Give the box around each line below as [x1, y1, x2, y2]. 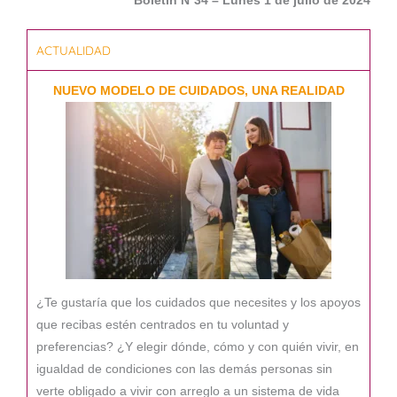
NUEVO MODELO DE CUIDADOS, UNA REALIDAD [52, 84, 345, 98]
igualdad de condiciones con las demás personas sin [36, 362, 332, 376]
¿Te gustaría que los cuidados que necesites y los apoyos [36, 295, 361, 309]
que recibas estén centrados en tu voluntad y [36, 317, 289, 331]
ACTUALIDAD [36, 43, 111, 58]
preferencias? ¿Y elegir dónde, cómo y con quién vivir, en [36, 339, 359, 354]
